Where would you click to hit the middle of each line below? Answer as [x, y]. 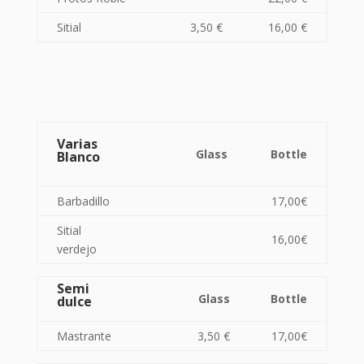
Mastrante [84, 336]
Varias [77, 144]
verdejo [76, 249]
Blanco [78, 157]
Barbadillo [83, 201]
